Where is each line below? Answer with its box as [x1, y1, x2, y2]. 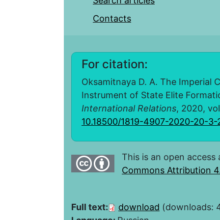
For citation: [82, 57, 148, 72]
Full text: [71, 202, 108, 213]
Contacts [93, 13, 131, 24]
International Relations [82, 103, 176, 114]
